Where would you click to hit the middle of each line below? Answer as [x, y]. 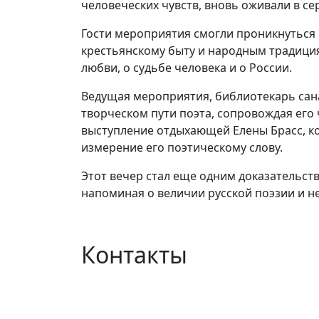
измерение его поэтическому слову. [182, 148]
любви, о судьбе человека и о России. [187, 68]
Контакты [134, 255]
